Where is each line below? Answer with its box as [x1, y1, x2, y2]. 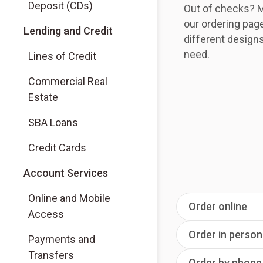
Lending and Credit [23, 25, 113, 37]
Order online [188, 200, 248, 213]
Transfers [28, 249, 74, 261]
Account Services [23, 167, 108, 179]
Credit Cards [28, 141, 86, 154]
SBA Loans [28, 116, 78, 129]
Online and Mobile [28, 192, 110, 204]
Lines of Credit [28, 50, 96, 62]
